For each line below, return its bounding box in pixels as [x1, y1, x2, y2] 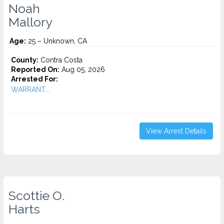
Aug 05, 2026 [59, 65, 105, 73]
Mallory [8, 14, 52, 29]
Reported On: [11, 65, 59, 73]
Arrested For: [11, 75, 58, 83]
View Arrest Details [146, 127, 206, 135]
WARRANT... [11, 85, 49, 93]
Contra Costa [38, 56, 82, 64]
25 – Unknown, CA [26, 37, 87, 45]
